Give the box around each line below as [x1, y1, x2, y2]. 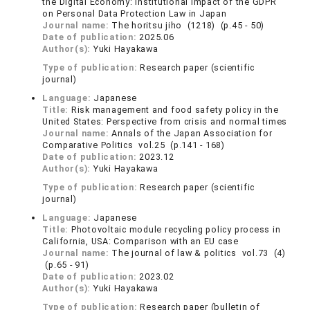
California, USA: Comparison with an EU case [42, 236, 239, 247]
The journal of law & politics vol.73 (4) [111, 248, 286, 259]
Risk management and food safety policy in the [71, 104, 279, 116]
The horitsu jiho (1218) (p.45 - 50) [111, 20, 265, 31]
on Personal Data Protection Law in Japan [42, 8, 227, 19]
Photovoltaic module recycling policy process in [71, 224, 281, 235]
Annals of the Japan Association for [111, 128, 273, 139]
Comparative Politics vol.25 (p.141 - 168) [42, 140, 225, 151]
